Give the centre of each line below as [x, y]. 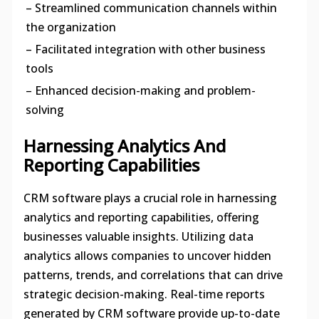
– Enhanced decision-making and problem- [140, 91]
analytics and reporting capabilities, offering [141, 217]
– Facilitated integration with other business [145, 49]
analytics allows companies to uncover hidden [147, 255]
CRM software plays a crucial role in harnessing [150, 198]
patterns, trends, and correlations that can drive [153, 274]
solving [45, 110]
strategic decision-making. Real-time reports [144, 294]
